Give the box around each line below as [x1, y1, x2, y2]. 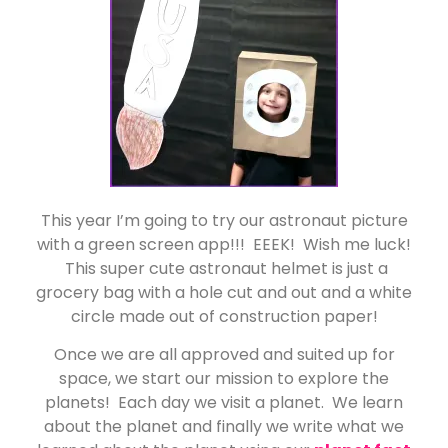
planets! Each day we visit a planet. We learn [45, 391, 403, 415]
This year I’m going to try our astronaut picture [40, 208, 408, 232]
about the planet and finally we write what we [44, 415, 404, 439]
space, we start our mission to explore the [59, 367, 389, 391]
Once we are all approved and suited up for [53, 343, 395, 367]
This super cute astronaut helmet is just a [60, 256, 388, 280]
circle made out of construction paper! [70, 304, 378, 328]
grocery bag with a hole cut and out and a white [36, 280, 412, 304]
